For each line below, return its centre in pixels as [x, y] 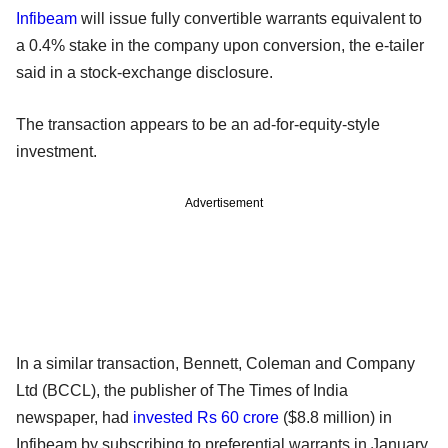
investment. [56, 151]
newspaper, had [74, 417]
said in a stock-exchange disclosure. [144, 72]
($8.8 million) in [335, 417]
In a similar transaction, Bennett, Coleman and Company [215, 363]
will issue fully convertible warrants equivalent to [249, 18]
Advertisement [224, 202]
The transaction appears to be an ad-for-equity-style [198, 124]
